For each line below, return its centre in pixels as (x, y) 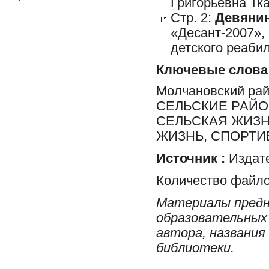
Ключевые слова (212, 70)
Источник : (191, 158)
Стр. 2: (193, 18)
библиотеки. (195, 248)
